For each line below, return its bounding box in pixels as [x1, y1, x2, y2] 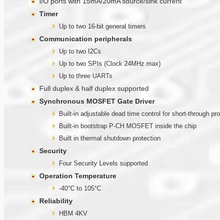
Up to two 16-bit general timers [59, 22, 146, 30]
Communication [39, 34, 94, 43]
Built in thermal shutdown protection [59, 134, 161, 142]
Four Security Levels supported [59, 159, 148, 167]
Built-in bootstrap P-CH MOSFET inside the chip [59, 122, 196, 130]
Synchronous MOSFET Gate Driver [39, 97, 155, 105]
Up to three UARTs [59, 72, 112, 80]
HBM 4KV [59, 209, 87, 217]
